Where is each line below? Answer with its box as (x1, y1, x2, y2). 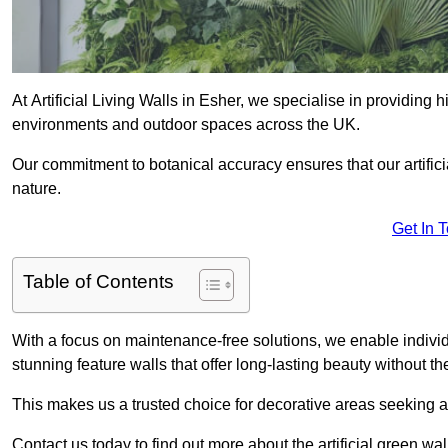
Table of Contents (23, 271, 174, 293)
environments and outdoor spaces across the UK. (12, 116, 360, 134)
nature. (12, 180, 61, 198)
